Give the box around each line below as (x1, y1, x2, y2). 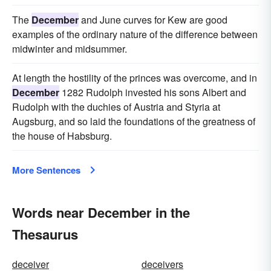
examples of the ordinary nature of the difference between (12, 27, 258, 41)
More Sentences (12, 163, 80, 177)
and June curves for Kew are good (79, 13, 227, 27)
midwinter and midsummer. (12, 42, 127, 56)
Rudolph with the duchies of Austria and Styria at (12, 100, 220, 114)
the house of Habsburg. (12, 129, 112, 143)
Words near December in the (12, 203, 190, 222)
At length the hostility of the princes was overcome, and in (12, 71, 257, 85)
